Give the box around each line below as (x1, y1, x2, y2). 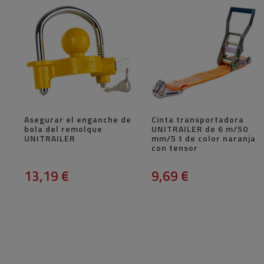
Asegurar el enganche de (24, 113, 131, 126)
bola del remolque (24, 123, 103, 136)
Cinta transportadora (151, 113, 244, 126)
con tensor (151, 141, 198, 154)
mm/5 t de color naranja (151, 132, 256, 145)
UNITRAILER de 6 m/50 (151, 123, 248, 136)
